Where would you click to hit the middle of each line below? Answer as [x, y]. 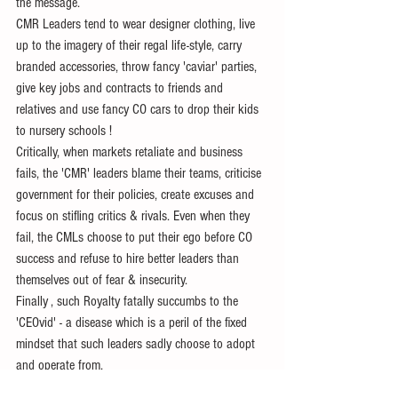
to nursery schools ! [66, 130]
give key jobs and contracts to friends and [121, 88]
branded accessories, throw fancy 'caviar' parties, [140, 66]
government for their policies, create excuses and [137, 194]
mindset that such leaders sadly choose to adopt [137, 343]
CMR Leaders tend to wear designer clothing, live [137, 24]
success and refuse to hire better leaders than [129, 258]
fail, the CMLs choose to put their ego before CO [136, 237]
